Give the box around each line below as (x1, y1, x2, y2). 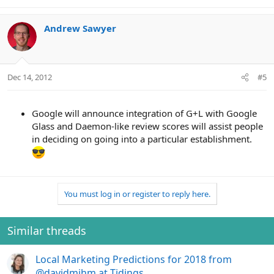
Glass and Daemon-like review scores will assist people (32, 119, 263, 132)
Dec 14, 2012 (7, 71, 52, 83)
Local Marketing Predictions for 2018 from (35, 252, 232, 266)
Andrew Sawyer (44, 22, 116, 35)
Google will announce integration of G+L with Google (32, 106, 257, 119)
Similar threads (7, 223, 86, 238)
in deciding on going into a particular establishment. (32, 132, 252, 145)
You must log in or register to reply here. (64, 188, 210, 199)
